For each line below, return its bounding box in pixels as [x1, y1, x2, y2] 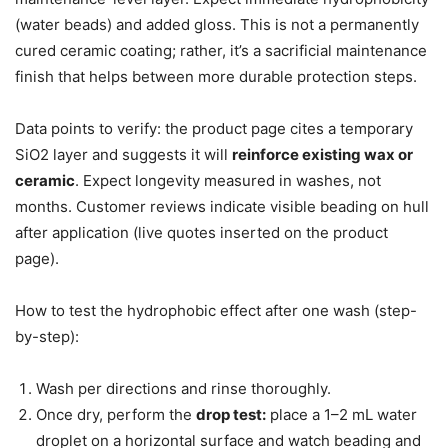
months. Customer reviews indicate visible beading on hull [15, 197, 429, 217]
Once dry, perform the [36, 405, 196, 425]
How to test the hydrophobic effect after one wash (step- [15, 301, 417, 321]
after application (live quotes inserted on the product [15, 223, 388, 243]
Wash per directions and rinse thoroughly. [36, 379, 331, 399]
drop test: [196, 405, 266, 425]
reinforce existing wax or [232, 145, 413, 165]
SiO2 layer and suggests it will [15, 145, 232, 165]
